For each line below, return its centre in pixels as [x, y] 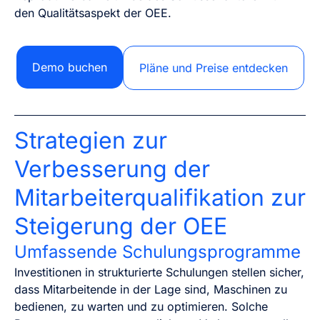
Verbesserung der [112, 169]
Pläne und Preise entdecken [213, 68]
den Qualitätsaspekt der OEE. [93, 12]
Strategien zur [91, 141]
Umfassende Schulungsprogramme [157, 252]
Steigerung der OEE [121, 226]
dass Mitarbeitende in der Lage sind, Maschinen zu [151, 290]
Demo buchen [69, 67]
